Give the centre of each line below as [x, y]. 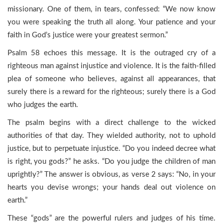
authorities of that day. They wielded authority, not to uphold [111, 136]
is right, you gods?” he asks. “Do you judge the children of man [111, 162]
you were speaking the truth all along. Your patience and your [111, 22]
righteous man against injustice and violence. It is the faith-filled [111, 66]
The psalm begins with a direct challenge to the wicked [111, 123]
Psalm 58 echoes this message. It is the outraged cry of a [111, 53]
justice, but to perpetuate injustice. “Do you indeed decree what [111, 149]
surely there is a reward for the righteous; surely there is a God [111, 92]
